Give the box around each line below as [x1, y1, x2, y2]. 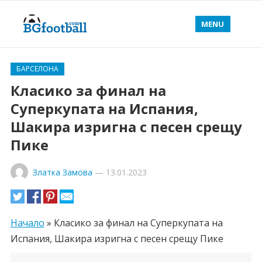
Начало [10, 216, 44, 229]
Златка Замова [32, 167, 92, 178]
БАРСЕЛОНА [16, 64, 58, 74]
